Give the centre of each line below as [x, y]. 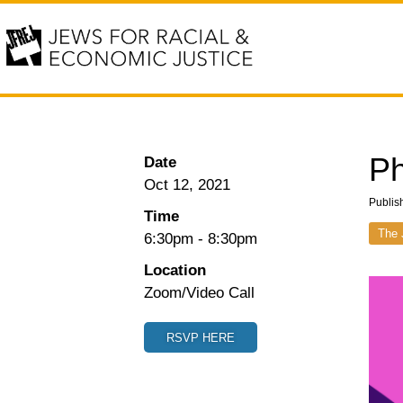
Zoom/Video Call [199, 293]
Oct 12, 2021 [187, 185]
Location [175, 270]
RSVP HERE [201, 338]
